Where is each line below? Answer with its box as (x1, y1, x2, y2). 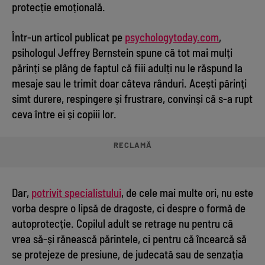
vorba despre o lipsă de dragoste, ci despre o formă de (12, 201, 245, 215)
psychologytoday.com (125, 30, 219, 44)
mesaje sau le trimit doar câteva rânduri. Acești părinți (12, 76, 247, 90)
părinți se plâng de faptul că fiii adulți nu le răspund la (12, 60, 243, 75)
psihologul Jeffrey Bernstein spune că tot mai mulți (12, 45, 232, 59)
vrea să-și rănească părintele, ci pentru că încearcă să (12, 231, 247, 245)
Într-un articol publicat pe (12, 30, 125, 44)
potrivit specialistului (31, 185, 121, 199)
